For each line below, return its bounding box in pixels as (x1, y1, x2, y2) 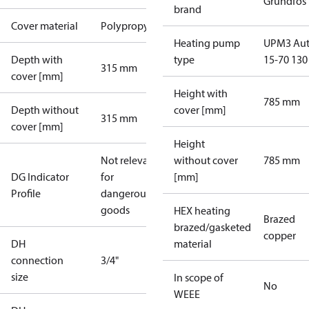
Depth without (11, 103, 79, 117)
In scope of (174, 270, 223, 284)
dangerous (101, 186, 150, 200)
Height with (174, 86, 228, 100)
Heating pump (174, 36, 240, 50)
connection (11, 253, 63, 267)
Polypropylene (101, 19, 169, 32)
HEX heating (174, 203, 230, 217)
